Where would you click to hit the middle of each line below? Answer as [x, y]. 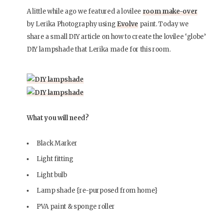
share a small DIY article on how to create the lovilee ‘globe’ [116, 37]
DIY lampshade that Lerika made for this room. [99, 49]
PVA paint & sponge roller [76, 206]
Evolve [127, 24]
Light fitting [55, 159]
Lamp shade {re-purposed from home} [97, 191]
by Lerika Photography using [72, 24]
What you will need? [58, 118]
